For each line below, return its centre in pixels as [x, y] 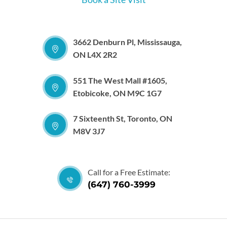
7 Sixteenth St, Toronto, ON [123, 119]
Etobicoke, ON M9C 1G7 [117, 93]
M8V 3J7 [89, 131]
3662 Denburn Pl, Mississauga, [127, 42]
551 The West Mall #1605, [120, 80]
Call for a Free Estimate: [129, 172]
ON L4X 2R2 [95, 54]
